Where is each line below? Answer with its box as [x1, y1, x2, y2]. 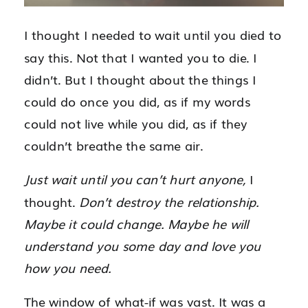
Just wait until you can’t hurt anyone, [24, 170, 250, 189]
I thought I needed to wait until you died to [24, 25, 281, 45]
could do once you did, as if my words [24, 92, 250, 111]
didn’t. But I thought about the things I [24, 70, 256, 89]
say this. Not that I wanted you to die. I [24, 47, 257, 67]
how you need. [24, 258, 111, 278]
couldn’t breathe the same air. [24, 136, 203, 155]
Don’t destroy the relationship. [78, 192, 259, 211]
